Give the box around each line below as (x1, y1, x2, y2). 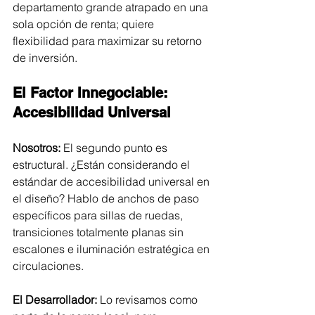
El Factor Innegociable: (13, 84, 172, 101)
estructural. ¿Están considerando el (13, 157, 193, 172)
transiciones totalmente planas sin (13, 224, 186, 239)
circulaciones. (13, 258, 84, 273)
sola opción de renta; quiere (13, 16, 157, 31)
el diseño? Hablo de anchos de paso (13, 191, 202, 205)
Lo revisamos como (97, 292, 200, 307)
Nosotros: (13, 140, 60, 155)
